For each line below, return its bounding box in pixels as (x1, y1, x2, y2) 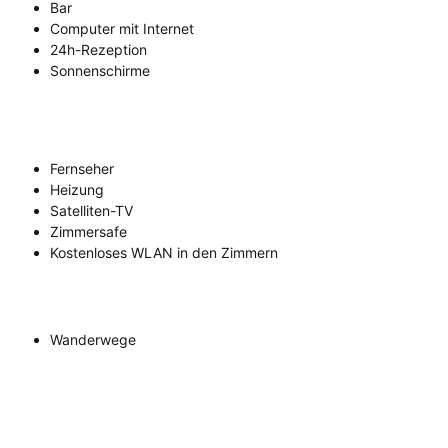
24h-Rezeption (50, 41, 147, 59)
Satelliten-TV (50, 202, 133, 220)
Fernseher (50, 160, 114, 178)
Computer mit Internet (50, 20, 194, 38)
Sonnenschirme (50, 62, 150, 80)
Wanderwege (50, 331, 136, 349)
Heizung (50, 181, 104, 199)
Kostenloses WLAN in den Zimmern (50, 244, 278, 262)
